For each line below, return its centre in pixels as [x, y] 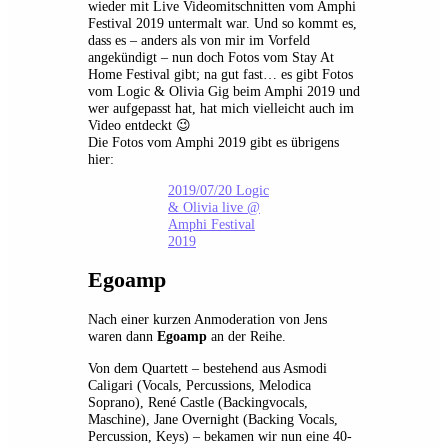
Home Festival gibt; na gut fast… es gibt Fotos [220, 73]
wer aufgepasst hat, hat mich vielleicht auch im [221, 107]
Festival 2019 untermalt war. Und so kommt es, [222, 22]
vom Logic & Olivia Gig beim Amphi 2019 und [224, 90]
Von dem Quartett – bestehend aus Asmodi [207, 367]
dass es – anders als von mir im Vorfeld [199, 39]
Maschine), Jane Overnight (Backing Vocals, [213, 418]
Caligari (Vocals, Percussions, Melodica [199, 384]
